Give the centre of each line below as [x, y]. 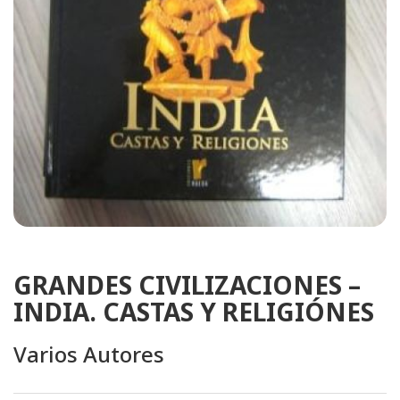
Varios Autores [89, 354]
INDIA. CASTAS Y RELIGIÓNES [194, 311]
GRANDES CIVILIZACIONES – [187, 284]
